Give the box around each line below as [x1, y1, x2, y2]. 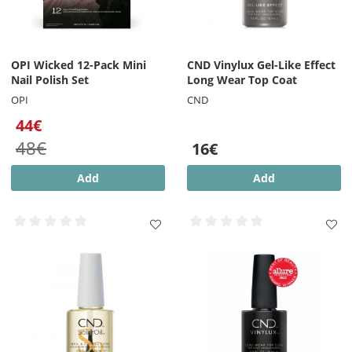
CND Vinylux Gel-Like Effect [187, 57, 335, 73]
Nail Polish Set [11, 72, 89, 88]
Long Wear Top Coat [187, 72, 297, 88]
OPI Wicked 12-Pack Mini [11, 57, 146, 73]
